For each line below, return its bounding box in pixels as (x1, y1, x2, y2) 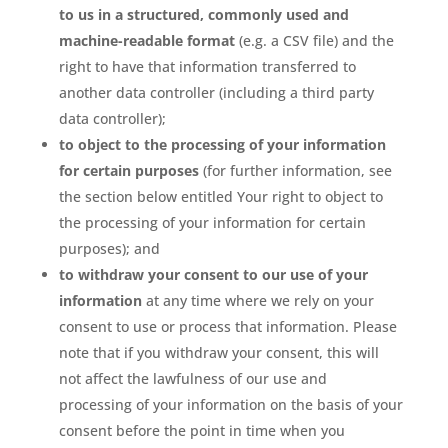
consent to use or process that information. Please (58, 317, 397, 336)
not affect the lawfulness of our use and (58, 369, 327, 388)
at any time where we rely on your (141, 291, 374, 310)
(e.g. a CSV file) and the (234, 31, 394, 50)
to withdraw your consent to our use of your (58, 265, 368, 284)
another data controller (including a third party (58, 83, 374, 102)
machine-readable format (58, 31, 235, 50)
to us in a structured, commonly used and (58, 5, 349, 24)
